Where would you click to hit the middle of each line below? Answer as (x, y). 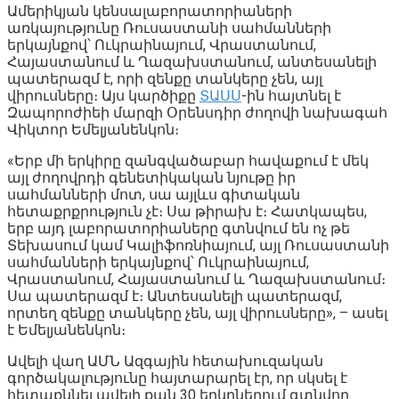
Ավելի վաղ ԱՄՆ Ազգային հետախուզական (165, 361)
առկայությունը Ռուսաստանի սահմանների (169, 28)
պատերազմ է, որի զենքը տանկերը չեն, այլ (165, 78)
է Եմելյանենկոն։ (66, 330)
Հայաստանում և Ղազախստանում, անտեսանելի (192, 61)
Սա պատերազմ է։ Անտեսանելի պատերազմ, (175, 296)
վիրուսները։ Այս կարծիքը (103, 95)
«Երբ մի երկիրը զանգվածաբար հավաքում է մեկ (188, 160)
